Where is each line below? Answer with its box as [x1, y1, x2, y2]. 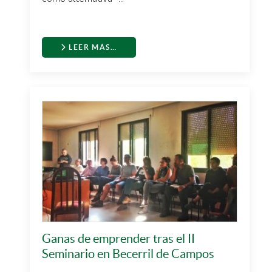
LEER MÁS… [66, 43, 117, 51]
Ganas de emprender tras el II [42, 232, 195, 245]
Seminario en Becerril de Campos [42, 247, 214, 260]
